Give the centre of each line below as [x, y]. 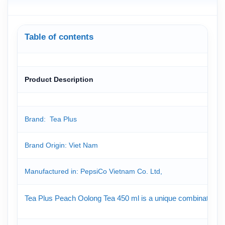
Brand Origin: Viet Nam [61, 145]
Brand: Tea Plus [51, 119]
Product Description [59, 79]
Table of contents [59, 37]
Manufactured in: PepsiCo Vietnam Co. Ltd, [93, 171]
